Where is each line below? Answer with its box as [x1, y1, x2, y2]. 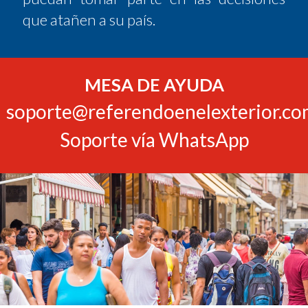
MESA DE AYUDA [84, 74, 224, 95]
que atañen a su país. [23, 10, 155, 29]
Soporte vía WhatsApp [59, 127, 249, 151]
